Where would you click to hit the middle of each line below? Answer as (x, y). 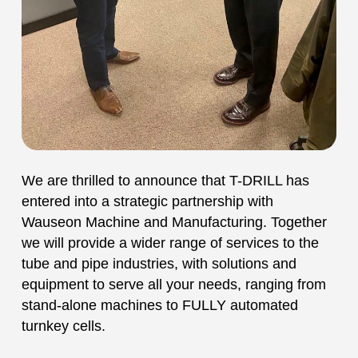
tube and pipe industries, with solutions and (159, 264)
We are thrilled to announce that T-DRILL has (165, 181)
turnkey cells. (63, 326)
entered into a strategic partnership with (147, 202)
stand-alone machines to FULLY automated (159, 306)
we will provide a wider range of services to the (170, 243)
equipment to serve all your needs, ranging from (173, 285)
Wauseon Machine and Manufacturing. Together (174, 223)
